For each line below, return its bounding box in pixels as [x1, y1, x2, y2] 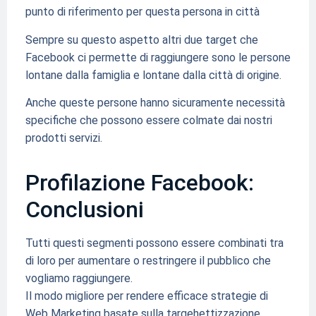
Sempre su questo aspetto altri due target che [25, 32, 258, 47]
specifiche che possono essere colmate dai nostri [25, 114, 272, 128]
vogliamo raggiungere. [25, 272, 133, 286]
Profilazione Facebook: [25, 169, 254, 197]
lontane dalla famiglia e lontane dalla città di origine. [25, 68, 281, 82]
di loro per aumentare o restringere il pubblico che [25, 254, 271, 268]
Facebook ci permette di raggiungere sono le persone [25, 50, 291, 64]
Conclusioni [25, 196, 144, 224]
